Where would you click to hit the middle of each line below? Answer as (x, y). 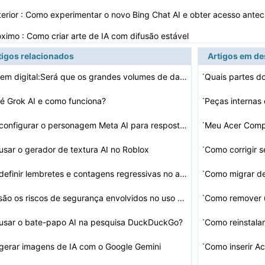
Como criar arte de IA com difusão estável (109, 36)
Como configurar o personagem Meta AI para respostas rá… (183, 125)
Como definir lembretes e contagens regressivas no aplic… (183, 174)
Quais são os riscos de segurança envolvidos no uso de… (181, 198)
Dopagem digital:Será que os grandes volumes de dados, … (183, 77)
